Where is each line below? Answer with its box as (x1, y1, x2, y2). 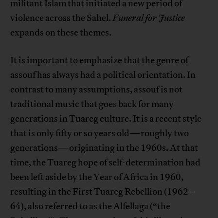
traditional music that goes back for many (10, 98, 174, 110)
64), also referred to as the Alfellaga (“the (10, 200, 171, 213)
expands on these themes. (10, 27, 113, 39)
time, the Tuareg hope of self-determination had (10, 157, 201, 169)
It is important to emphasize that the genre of (10, 54, 189, 67)
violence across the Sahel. (10, 12, 113, 24)
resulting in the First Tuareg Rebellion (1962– (10, 186, 195, 198)
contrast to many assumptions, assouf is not (10, 84, 183, 96)
